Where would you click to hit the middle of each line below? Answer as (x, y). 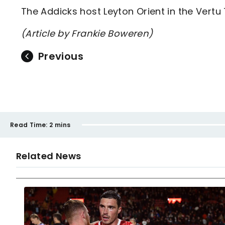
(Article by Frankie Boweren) (87, 33)
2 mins (60, 125)
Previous (61, 56)
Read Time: (29, 125)
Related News (49, 156)
